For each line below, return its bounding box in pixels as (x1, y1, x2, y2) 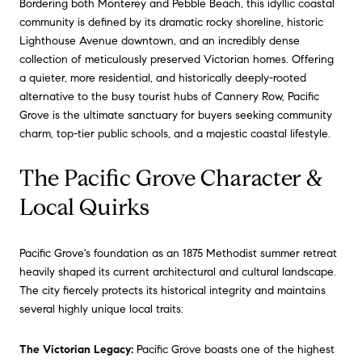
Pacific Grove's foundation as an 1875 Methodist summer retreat (19, 246, 337, 260)
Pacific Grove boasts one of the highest (133, 342, 335, 356)
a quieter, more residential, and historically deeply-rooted (19, 70, 306, 85)
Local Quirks (19, 193, 149, 222)
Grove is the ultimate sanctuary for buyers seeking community (19, 107, 332, 122)
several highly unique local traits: (19, 301, 183, 316)
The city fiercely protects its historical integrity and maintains (19, 283, 326, 297)
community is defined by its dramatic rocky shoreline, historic (19, 15, 323, 29)
